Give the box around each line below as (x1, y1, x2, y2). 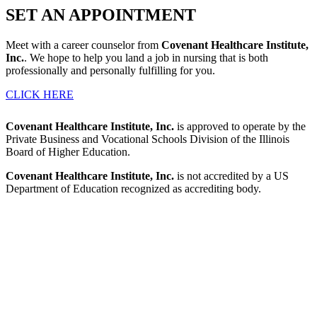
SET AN (6, 6, 69, 25)
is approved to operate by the (174, 120, 306, 133)
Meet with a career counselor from (6, 39, 161, 52)
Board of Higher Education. (6, 146, 130, 158)
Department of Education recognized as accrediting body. (6, 183, 261, 195)
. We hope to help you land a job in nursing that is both (24, 52, 268, 64)
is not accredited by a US (174, 170, 289, 183)
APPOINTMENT (69, 6, 196, 25)
